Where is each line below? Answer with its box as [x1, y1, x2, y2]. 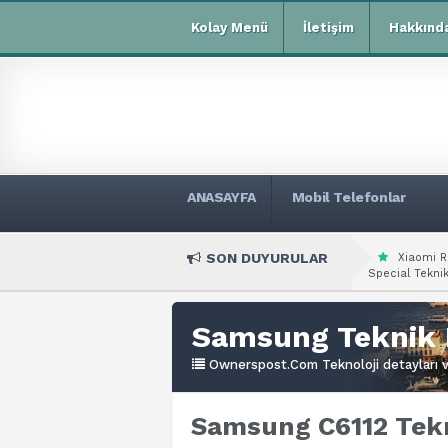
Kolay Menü [191, 20, 268, 35]
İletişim [303, 20, 354, 35]
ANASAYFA [187, 189, 256, 205]
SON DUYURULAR [206, 250, 328, 266]
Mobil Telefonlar [291, 189, 406, 205]
